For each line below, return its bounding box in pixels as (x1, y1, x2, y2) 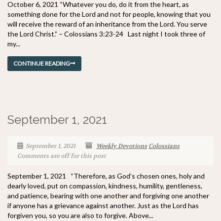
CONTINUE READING (13, 60, 70, 67)
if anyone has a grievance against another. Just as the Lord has (7, 201, 199, 210)
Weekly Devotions (96, 142, 147, 150)
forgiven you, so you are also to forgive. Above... (7, 211, 153, 220)
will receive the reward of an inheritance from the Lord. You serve (7, 20, 207, 28)
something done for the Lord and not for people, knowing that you (7, 10, 211, 18)
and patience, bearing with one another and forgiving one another (7, 191, 209, 200)
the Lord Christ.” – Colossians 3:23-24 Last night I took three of (7, 30, 205, 38)
